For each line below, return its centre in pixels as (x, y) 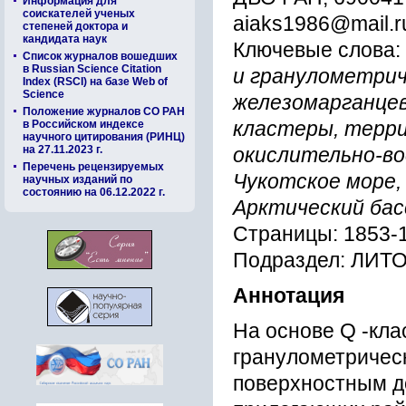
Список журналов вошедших (100, 56)
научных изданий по (77, 179)
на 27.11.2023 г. (63, 150)
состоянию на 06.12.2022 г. (94, 192)
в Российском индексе (83, 124)
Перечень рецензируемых (93, 167)
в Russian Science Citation (92, 69)
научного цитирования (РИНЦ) (104, 137)
